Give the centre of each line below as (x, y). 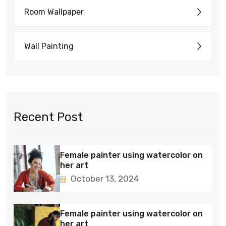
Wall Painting (49, 46)
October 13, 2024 (104, 179)
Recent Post (48, 117)
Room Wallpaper (54, 12)
